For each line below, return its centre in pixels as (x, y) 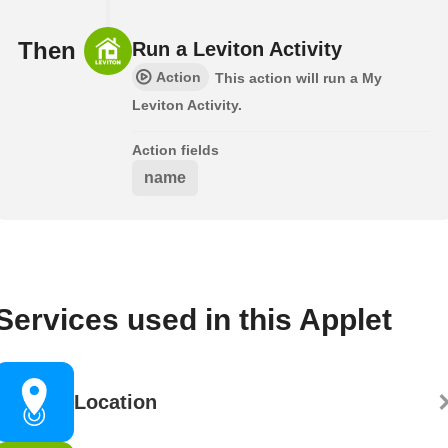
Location (115, 402)
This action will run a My (298, 78)
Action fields (175, 150)
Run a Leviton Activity (237, 49)
